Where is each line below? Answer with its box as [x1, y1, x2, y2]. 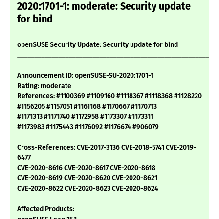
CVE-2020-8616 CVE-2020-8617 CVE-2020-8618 [17, 164, 155, 173]
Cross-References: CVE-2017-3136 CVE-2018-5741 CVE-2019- [17, 143, 197, 152]
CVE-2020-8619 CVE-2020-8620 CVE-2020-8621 [17, 174, 157, 183]
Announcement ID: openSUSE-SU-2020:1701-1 [17, 71, 153, 80]
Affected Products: [17, 205, 74, 214]
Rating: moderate [17, 82, 71, 90]
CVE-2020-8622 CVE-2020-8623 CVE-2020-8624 [17, 184, 158, 193]
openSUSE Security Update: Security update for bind [17, 41, 178, 49]
